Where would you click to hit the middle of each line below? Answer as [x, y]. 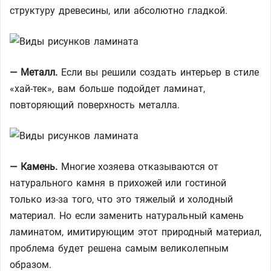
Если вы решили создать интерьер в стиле [158, 72]
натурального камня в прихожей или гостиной [118, 183]
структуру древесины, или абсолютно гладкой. [119, 11]
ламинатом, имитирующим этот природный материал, [135, 232]
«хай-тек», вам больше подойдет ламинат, [107, 89]
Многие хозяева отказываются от [138, 167]
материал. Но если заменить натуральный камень [127, 216]
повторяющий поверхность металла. [95, 105]
